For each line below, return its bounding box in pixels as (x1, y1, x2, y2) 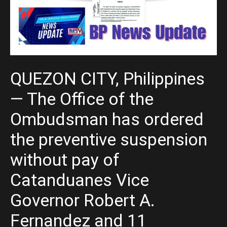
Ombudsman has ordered (10, 109, 204, 130)
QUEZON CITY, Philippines (10, 68, 205, 89)
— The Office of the (10, 89, 154, 109)
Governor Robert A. (10, 190, 155, 211)
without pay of (10, 149, 120, 170)
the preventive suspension (10, 129, 207, 150)
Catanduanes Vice (10, 170, 149, 191)
